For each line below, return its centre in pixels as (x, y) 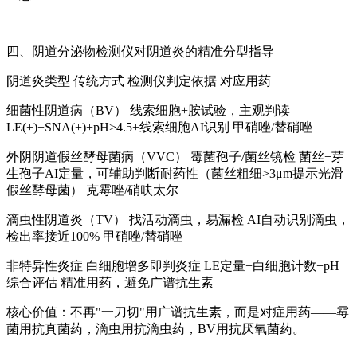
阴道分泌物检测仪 (83, 52)
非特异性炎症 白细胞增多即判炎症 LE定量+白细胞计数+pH (173, 266)
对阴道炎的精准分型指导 (204, 52)
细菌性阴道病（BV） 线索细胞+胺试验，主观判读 (148, 111)
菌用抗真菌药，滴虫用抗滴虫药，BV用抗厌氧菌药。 (156, 329)
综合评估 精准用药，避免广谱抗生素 (110, 283)
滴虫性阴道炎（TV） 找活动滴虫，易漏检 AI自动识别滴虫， (178, 220)
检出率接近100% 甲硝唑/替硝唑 (94, 237)
